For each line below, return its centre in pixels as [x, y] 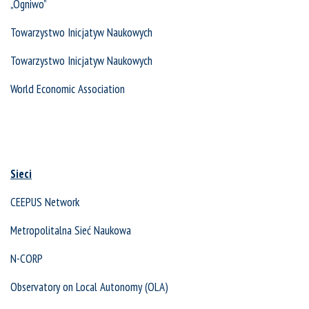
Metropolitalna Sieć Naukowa [71, 231]
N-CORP [27, 259]
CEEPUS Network [45, 202]
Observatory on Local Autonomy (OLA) [89, 287]
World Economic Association [68, 89]
